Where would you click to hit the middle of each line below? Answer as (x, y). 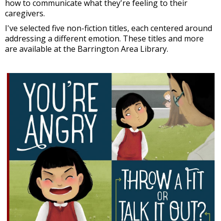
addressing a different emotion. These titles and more (104, 38)
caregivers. (25, 13)
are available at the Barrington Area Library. (87, 49)
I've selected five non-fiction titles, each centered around (109, 28)
